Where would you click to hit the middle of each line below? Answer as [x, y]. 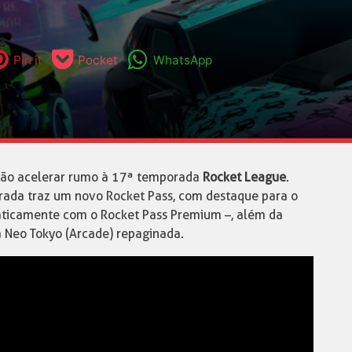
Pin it [28, 60]
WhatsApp [182, 60]
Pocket [97, 60]
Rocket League [244, 178]
